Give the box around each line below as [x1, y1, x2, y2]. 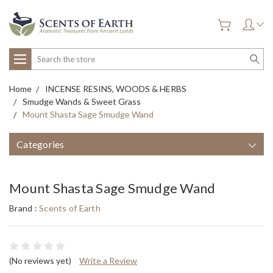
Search [31, 49, 57, 60]
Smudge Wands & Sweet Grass [23, 96, 141, 107]
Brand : [9, 203, 39, 214]
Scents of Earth [39, 203, 101, 214]
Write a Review [79, 255, 137, 266]
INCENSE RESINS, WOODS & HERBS [45, 83, 186, 94]
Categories [16, 138, 65, 151]
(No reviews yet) [9, 255, 71, 266]
